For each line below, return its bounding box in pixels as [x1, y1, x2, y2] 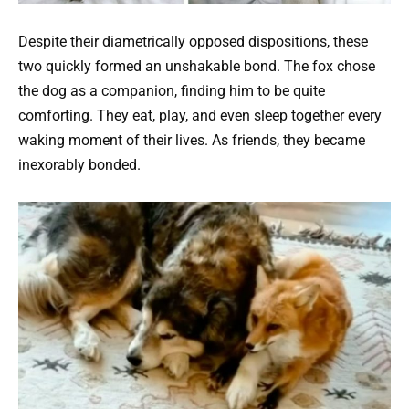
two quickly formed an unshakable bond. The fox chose [18, 57, 375, 75]
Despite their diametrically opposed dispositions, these [18, 32, 368, 50]
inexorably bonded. [18, 155, 141, 173]
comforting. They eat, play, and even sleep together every [18, 106, 382, 124]
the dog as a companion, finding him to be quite [18, 81, 325, 100]
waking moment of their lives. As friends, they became [18, 131, 365, 149]
